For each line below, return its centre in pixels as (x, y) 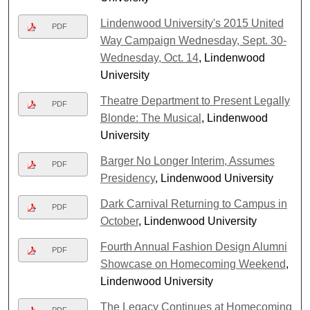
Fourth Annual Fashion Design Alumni (193, 246)
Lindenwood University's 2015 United (192, 23)
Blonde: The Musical (151, 118)
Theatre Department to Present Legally (195, 100)
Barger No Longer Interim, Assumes (187, 161)
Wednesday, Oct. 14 (149, 57)
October (119, 221)
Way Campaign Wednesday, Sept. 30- (193, 40)
